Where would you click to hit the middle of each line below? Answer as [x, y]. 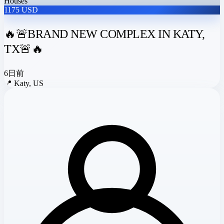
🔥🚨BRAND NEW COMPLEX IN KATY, [104, 34]
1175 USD [21, 9]
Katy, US [29, 83]
